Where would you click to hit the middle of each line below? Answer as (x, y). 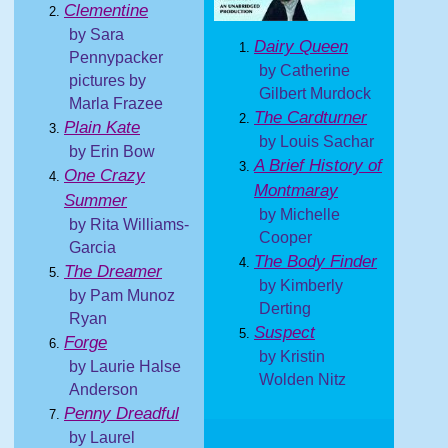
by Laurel (102, 437)
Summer (95, 200)
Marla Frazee (116, 103)
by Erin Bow (112, 151)
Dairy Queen (301, 46)
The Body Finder (315, 261)
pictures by (107, 80)
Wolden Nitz (302, 379)
